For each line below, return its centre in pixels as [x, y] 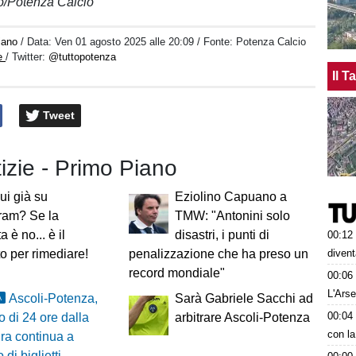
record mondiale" [176, 273]
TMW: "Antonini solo [232, 216]
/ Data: [38, 42]
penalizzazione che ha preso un [218, 254]
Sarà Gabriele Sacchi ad [244, 299]
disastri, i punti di [222, 235]
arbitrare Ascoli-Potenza [242, 318]
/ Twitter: [27, 57]
